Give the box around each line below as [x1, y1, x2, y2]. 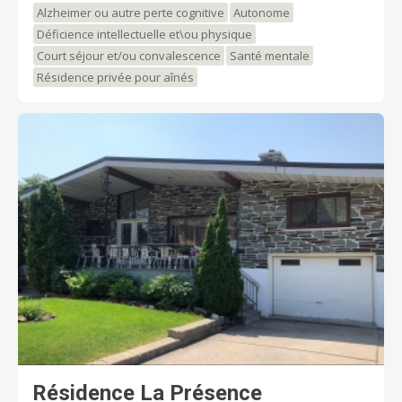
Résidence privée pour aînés [37, 68, 194, 85]
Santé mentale [230, 47, 310, 64]
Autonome [233, 4, 290, 21]
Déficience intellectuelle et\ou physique [37, 25, 252, 42]
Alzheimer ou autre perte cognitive [37, 4, 224, 21]
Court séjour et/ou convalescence [37, 47, 221, 64]
